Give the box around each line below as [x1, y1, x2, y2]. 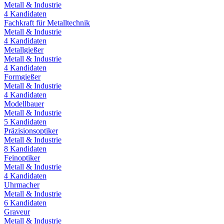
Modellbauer [4, 99, 44, 108]
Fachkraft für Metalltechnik [4, 18, 90, 27]
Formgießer [4, 72, 40, 81]
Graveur [4, 207, 30, 216]
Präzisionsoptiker [4, 126, 58, 135]
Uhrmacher [4, 180, 39, 189]
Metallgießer [4, 45, 43, 54]
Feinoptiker [4, 153, 40, 162]
